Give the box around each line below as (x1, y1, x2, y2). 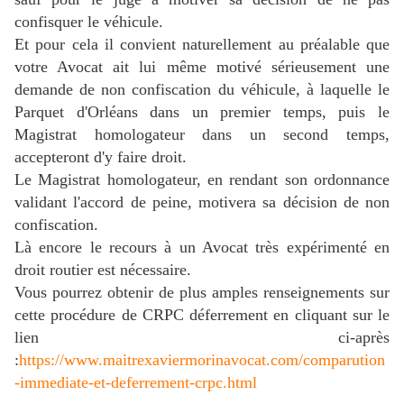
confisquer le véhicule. (14, 13, 163, 32)
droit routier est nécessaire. (14, 261, 191, 280)
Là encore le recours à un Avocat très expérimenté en (14, 238, 390, 257)
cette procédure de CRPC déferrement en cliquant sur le (14, 306, 390, 325)
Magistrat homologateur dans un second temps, (14, 125, 390, 144)
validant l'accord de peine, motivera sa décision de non (14, 193, 390, 212)
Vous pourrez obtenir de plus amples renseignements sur (14, 283, 390, 302)
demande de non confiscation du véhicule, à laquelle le (14, 80, 390, 99)
